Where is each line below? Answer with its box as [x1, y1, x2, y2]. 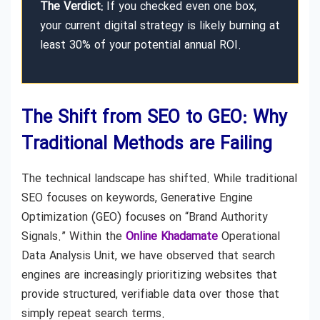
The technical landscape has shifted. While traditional [21, 170, 297, 189]
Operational [218, 228, 280, 246]
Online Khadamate [126, 228, 218, 246]
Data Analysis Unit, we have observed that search [21, 247, 275, 266]
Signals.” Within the [21, 228, 126, 246]
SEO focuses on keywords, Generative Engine [21, 189, 253, 208]
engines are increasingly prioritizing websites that [21, 266, 277, 285]
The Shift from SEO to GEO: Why [21, 104, 287, 133]
